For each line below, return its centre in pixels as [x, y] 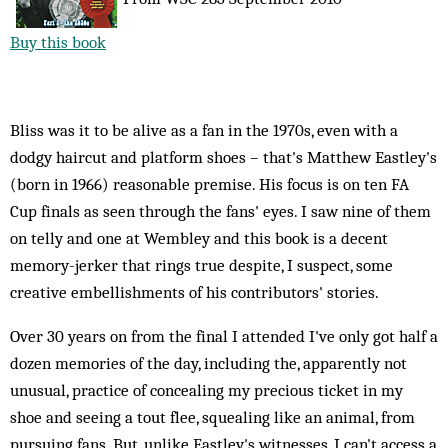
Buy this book [58, 42]
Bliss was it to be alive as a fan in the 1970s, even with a [204, 130]
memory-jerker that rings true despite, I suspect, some [201, 265]
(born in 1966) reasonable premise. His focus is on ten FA [209, 184]
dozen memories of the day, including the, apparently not [208, 363]
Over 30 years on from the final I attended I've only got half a [224, 336]
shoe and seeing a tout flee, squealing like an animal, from [212, 417]
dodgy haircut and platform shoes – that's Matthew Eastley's [223, 157]
